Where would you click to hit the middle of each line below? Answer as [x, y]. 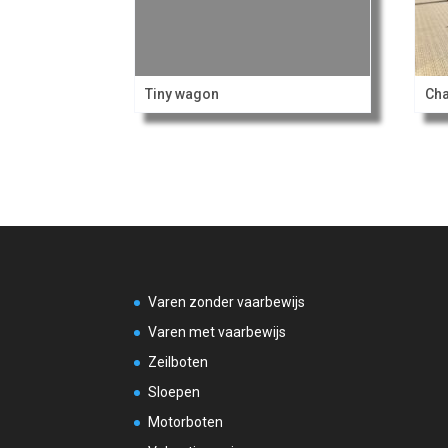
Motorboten [186, 421]
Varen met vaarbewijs [217, 331]
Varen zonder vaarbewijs [227, 301]
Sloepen [174, 391]
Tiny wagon [182, 93]
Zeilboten [178, 361]
